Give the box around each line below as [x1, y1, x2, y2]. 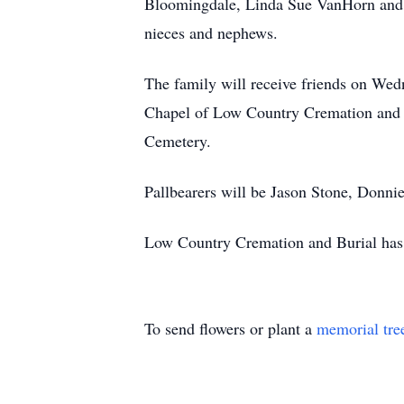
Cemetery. [144, 130, 211, 151]
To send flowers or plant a [144, 317, 317, 339]
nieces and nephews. [144, 22, 278, 43]
